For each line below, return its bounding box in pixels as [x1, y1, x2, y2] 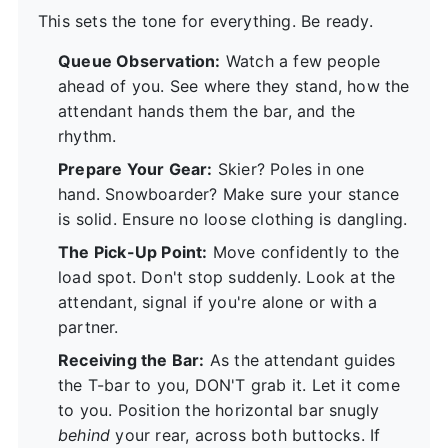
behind [58, 424, 111, 445]
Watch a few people [220, 50, 381, 71]
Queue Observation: [58, 50, 221, 71]
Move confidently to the [207, 241, 400, 262]
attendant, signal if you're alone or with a [58, 291, 378, 312]
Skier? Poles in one [212, 158, 365, 179]
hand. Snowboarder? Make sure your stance [58, 183, 400, 204]
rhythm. [58, 125, 117, 146]
